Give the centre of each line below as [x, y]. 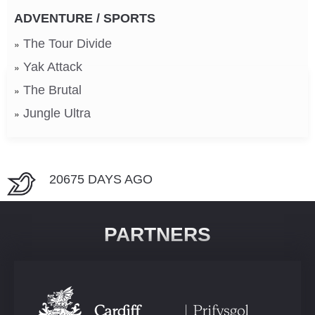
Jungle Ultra [57, 113]
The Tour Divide [67, 43]
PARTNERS [157, 234]
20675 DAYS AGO [101, 179]
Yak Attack [53, 66]
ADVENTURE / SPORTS [85, 18]
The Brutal [52, 90]
